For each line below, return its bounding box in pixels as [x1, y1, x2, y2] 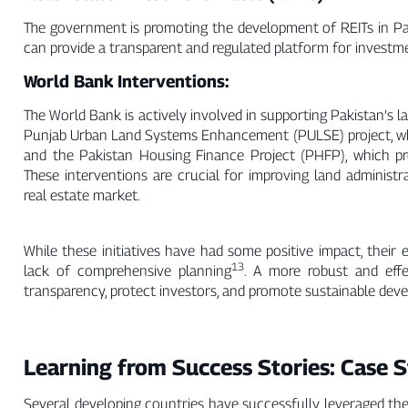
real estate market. [24, 187, 140, 205]
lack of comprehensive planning [24, 261, 232, 280]
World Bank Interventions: [24, 71, 229, 92]
